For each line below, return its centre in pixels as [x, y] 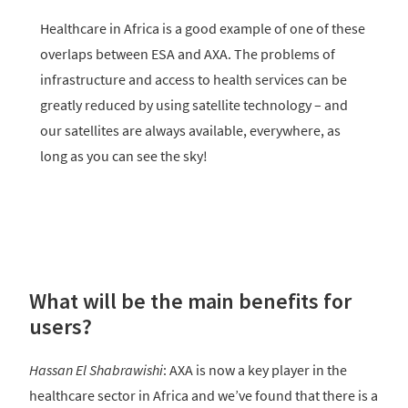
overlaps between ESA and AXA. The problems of [188, 53]
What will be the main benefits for [190, 301]
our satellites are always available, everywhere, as [190, 130]
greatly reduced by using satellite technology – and [194, 104]
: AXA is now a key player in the [255, 369]
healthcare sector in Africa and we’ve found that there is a [204, 395]
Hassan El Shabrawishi [96, 369]
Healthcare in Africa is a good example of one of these [203, 28]
